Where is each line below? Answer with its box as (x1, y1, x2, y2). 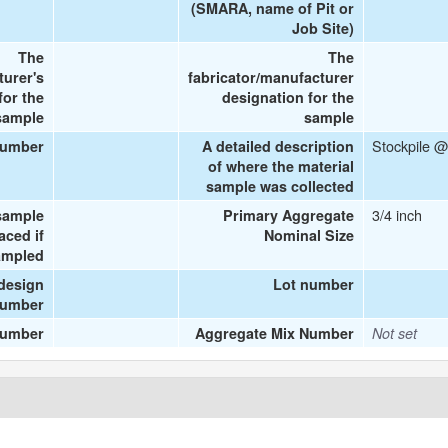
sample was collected (206, 176, 355, 196)
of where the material (208, 156, 355, 176)
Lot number (273, 274, 355, 294)
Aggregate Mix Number (195, 323, 355, 343)
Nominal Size (264, 225, 355, 245)
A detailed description (202, 136, 355, 156)
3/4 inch (372, 204, 423, 225)
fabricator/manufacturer (188, 67, 355, 87)
